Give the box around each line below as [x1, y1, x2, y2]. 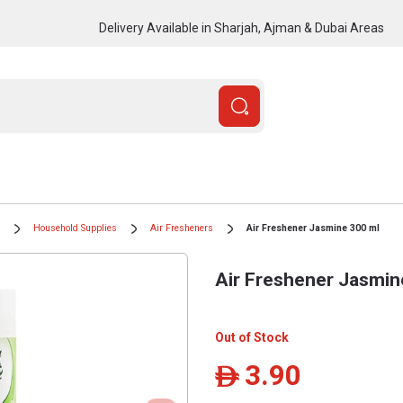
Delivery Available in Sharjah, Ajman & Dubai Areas [98, 20, 384, 35]
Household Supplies [33, 222, 117, 234]
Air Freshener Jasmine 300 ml [246, 222, 380, 234]
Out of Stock [215, 330, 289, 345]
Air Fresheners [150, 222, 213, 234]
